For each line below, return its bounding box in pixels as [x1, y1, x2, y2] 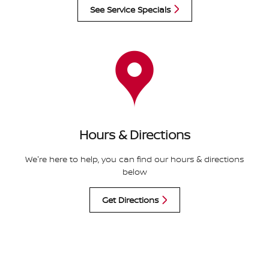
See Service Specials [89, 3, 171, 15]
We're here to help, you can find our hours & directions [25, 153, 244, 165]
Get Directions [101, 194, 159, 206]
